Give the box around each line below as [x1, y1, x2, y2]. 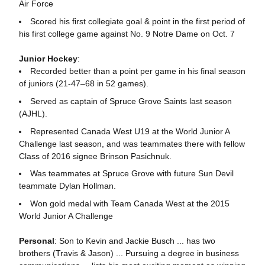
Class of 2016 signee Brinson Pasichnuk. [18, 151, 172, 161]
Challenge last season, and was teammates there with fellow [18, 138, 245, 148]
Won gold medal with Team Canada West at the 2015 [30, 199, 230, 208]
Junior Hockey [18, 54, 77, 63]
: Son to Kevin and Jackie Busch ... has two [54, 236, 215, 245]
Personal [18, 236, 54, 245]
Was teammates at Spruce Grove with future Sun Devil [30, 169, 234, 179]
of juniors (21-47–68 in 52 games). [18, 79, 148, 88]
